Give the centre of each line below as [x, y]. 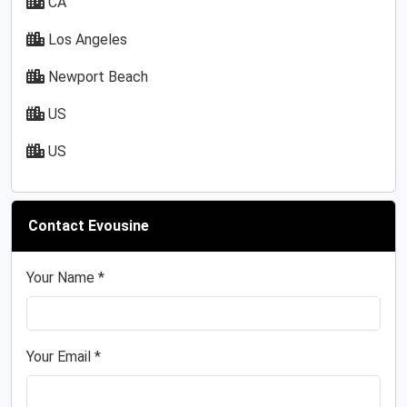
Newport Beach [96, 77]
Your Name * [65, 278]
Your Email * [64, 357]
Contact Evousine [89, 226]
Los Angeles [86, 40]
